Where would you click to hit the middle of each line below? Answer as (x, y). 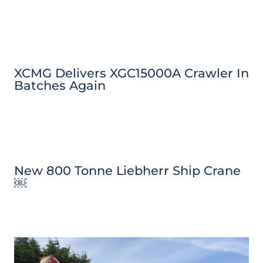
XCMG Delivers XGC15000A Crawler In (131, 73)
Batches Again (60, 85)
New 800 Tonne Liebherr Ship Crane (127, 171)
